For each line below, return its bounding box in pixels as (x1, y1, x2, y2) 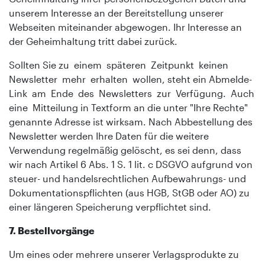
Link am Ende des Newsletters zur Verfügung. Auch (9, 87, 254, 99)
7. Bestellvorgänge (9, 224, 95, 236)
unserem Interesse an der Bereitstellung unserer (9, 7, 224, 18)
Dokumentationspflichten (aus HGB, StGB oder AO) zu (9, 186, 250, 198)
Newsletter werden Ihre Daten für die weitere (9, 130, 209, 141)
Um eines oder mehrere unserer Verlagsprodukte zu (9, 248, 239, 260)
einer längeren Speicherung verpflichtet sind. (9, 201, 211, 212)
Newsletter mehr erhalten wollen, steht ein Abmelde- (9, 73, 252, 85)
